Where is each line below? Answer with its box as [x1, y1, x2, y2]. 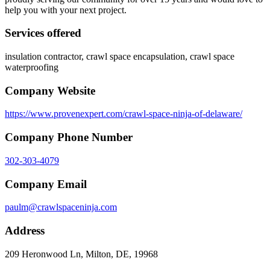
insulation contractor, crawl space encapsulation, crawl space [5, 51, 234, 61]
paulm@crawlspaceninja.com [5, 202, 117, 213]
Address [5, 224, 45, 237]
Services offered [5, 27, 81, 40]
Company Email [5, 177, 87, 190]
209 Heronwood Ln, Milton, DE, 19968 [5, 248, 158, 259]
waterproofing [5, 61, 58, 72]
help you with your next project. [5, 4, 127, 15]
